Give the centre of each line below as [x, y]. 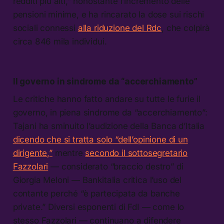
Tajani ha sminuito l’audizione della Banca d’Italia [109, 126]
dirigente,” [32, 153]
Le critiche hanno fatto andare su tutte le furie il [107, 99]
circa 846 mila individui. [60, 42]
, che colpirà [186, 28]
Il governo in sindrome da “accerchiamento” [105, 82]
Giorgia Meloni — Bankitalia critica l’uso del [97, 180]
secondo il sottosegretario [136, 153]
